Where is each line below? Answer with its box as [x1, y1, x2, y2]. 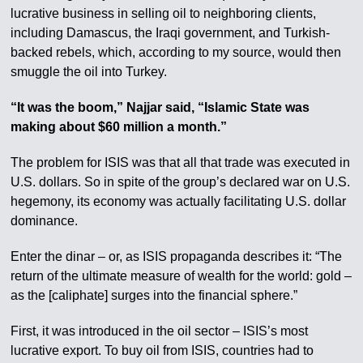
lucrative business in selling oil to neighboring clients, [11, 6, 317, 20]
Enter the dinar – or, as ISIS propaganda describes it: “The [11, 250, 343, 263]
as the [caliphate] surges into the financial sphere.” [11, 288, 298, 302]
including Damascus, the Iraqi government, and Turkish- [11, 26, 331, 40]
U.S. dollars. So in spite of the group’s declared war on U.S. [11, 175, 351, 189]
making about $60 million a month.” [11, 120, 228, 134]
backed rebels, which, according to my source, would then [11, 45, 342, 59]
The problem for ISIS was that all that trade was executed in [11, 156, 351, 169]
